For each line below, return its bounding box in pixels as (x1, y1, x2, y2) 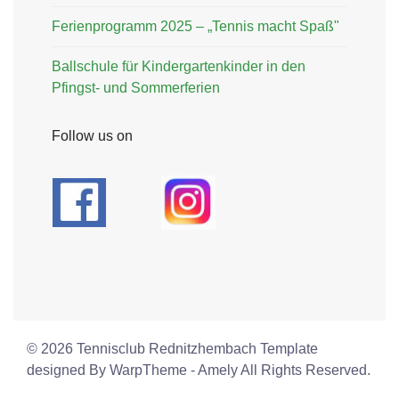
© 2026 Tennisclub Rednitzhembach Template (27, 341, 318, 356)
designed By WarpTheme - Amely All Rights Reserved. (27, 362, 370, 378)
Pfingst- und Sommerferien (52, 80, 220, 95)
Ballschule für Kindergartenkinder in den (52, 59, 305, 74)
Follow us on (52, 128, 133, 143)
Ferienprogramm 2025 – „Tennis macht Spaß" (52, 19, 339, 34)
